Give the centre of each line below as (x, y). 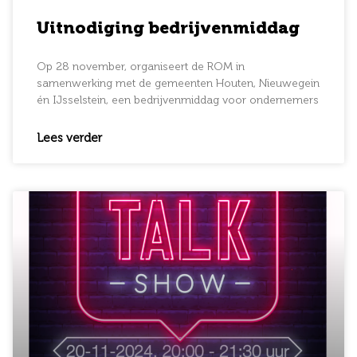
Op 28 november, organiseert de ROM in (141, 67)
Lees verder (69, 139)
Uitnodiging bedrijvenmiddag (168, 29)
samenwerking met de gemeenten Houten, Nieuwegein (178, 84)
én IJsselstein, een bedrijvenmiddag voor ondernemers (178, 101)
